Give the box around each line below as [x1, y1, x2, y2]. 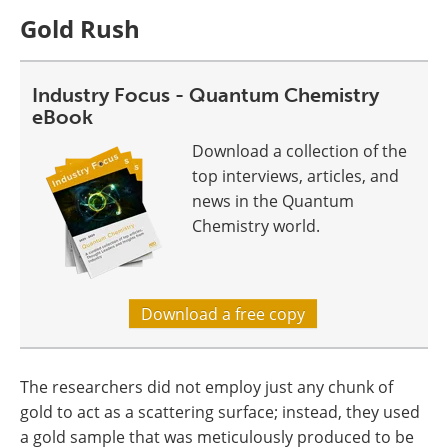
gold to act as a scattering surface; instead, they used [20, 401, 420, 423]
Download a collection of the [192, 140, 407, 162]
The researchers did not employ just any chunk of [20, 376, 393, 398]
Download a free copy [140, 303, 305, 325]
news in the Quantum [192, 190, 354, 212]
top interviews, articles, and [192, 165, 399, 187]
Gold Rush [20, 12, 140, 46]
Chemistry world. [192, 215, 320, 237]
